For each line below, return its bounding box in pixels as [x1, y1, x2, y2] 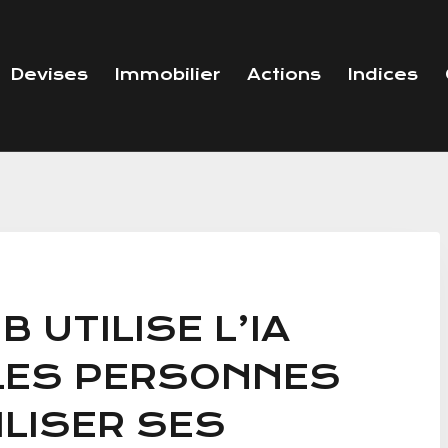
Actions [246, 65, 321, 85]
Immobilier [114, 65, 220, 85]
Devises [9, 65, 88, 85]
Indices [347, 65, 418, 85]
